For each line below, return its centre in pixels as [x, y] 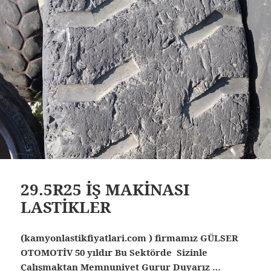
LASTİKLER [66, 207]
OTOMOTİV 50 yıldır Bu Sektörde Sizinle [114, 252]
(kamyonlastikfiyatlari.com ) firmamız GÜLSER [130, 237]
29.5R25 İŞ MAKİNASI [105, 189]
